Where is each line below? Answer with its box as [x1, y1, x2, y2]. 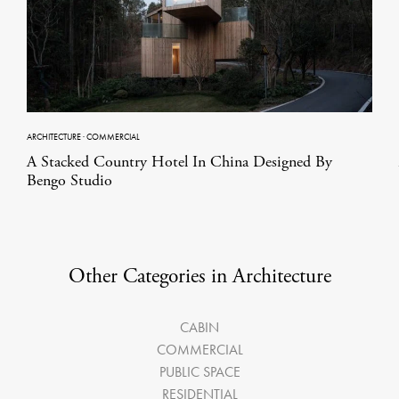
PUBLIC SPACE [159, 362, 240, 382]
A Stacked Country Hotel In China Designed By [27, 151, 332, 173]
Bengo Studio [27, 170, 112, 191]
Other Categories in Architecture [68, 263, 331, 290]
